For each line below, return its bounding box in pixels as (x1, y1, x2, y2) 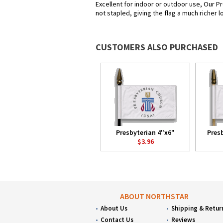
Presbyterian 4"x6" (116, 128, 175, 137)
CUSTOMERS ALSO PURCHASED (96, 41, 218, 53)
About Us (101, 204, 127, 213)
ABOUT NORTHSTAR (120, 191, 189, 201)
